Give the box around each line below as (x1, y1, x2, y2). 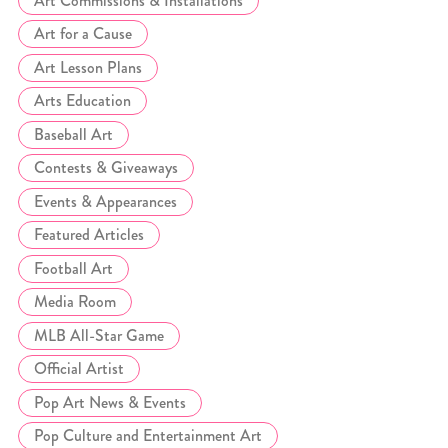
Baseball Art (34, 122, 113, 146)
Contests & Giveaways (34, 156, 178, 180)
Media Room (34, 290, 116, 314)
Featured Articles (34, 223, 144, 247)
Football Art (34, 256, 113, 280)
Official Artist (34, 357, 124, 381)
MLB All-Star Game (34, 323, 164, 347)
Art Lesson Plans (34, 55, 142, 79)
